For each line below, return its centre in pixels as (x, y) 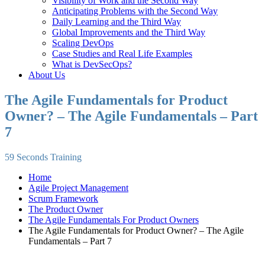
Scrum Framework (63, 198)
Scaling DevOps (83, 43)
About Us (47, 75)
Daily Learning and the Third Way (117, 22)
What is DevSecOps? (92, 64)
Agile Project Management (78, 188)
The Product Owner (66, 209)
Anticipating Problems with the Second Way (135, 11)
